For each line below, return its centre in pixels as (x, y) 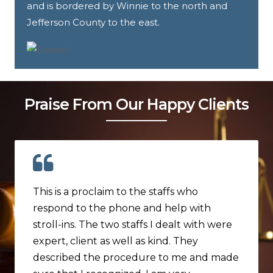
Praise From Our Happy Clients (136, 104)
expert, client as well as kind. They (115, 241)
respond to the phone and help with (122, 208)
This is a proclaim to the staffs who (115, 191)
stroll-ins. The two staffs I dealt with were (133, 224)
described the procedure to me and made (136, 257)
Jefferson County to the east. (93, 22)
